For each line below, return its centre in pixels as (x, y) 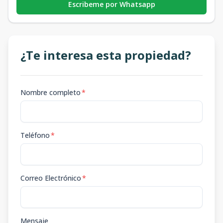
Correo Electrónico (51, 178)
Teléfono (35, 135)
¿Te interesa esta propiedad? (106, 55)
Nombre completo (51, 93)
